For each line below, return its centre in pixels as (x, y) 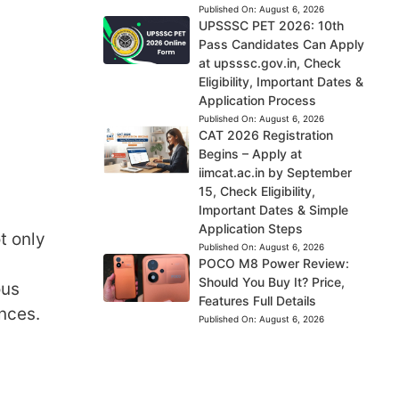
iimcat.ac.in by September (275, 172)
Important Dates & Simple (273, 210)
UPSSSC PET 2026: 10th (271, 25)
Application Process (257, 100)
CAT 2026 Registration (265, 135)
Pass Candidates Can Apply (281, 44)
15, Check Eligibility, (256, 191)
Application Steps (250, 228)
